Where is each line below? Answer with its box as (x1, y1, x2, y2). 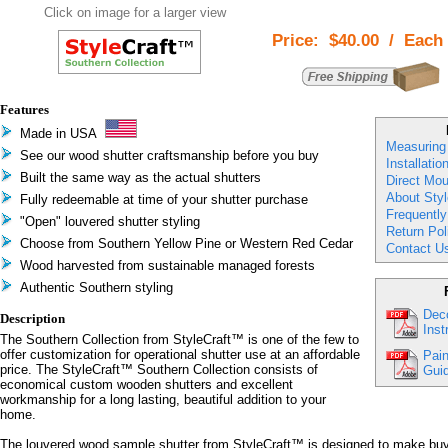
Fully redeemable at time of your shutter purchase (19, 192, 308, 207)
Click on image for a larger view (43, 5, 226, 20)
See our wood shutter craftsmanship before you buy (19, 148, 319, 163)
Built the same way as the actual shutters (19, 170, 261, 185)
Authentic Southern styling (19, 280, 173, 295)
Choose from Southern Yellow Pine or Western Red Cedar (19, 236, 353, 251)
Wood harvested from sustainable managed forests (19, 258, 315, 273)
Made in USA (19, 126, 105, 141)
